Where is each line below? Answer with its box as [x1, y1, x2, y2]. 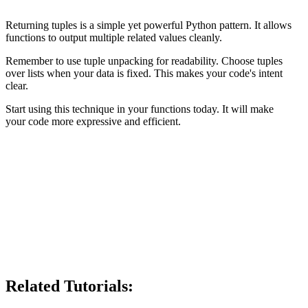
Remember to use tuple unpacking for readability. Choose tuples [5, 54, 283, 67]
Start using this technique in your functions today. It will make [5, 102, 274, 115]
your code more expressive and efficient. [5, 115, 181, 127]
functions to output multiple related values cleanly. [5, 31, 222, 43]
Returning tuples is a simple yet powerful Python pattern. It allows [5, 19, 291, 31]
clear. [5, 79, 28, 91]
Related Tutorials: [5, 276, 133, 295]
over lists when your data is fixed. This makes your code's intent [5, 67, 283, 79]
